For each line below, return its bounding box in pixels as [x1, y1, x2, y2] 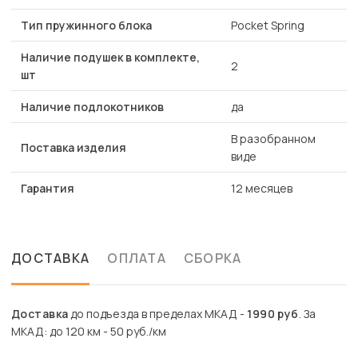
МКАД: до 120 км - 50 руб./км [11, 324, 166, 340]
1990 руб [247, 306, 299, 322]
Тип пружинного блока [21, 18, 152, 34]
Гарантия [21, 181, 74, 197]
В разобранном [231, 131, 316, 147]
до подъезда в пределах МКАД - [68, 306, 248, 322]
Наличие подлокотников [21, 99, 164, 115]
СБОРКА [183, 249, 242, 268]
